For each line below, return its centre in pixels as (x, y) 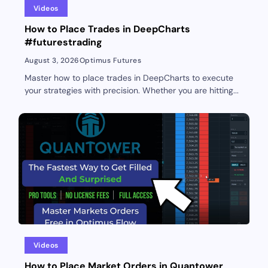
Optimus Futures (110, 60)
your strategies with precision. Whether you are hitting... (131, 90)
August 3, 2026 (52, 60)
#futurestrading (63, 42)
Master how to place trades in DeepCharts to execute (129, 77)
